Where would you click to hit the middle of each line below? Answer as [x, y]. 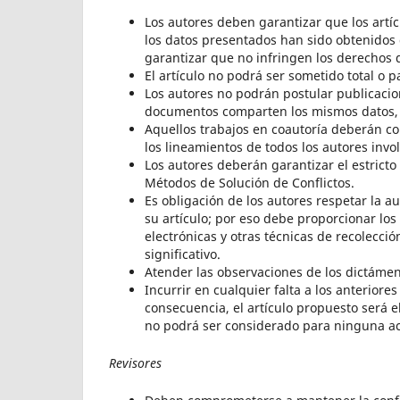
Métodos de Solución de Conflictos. [250, 182]
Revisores [135, 362]
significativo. [183, 254]
